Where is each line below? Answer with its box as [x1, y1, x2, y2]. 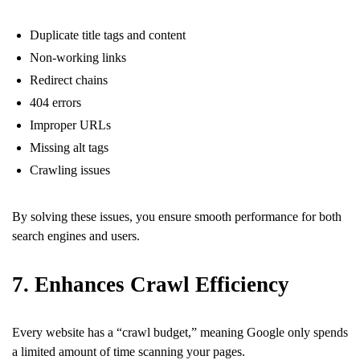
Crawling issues [30, 162, 110, 177]
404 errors [30, 95, 81, 109]
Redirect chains [30, 72, 108, 87]
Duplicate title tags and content [30, 27, 186, 42]
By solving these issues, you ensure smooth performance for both [12, 209, 342, 223]
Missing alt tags [30, 140, 108, 154]
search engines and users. [12, 228, 140, 243]
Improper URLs [30, 117, 111, 132]
